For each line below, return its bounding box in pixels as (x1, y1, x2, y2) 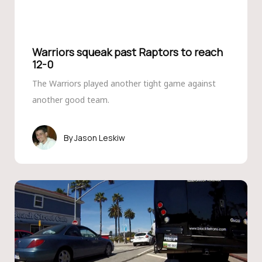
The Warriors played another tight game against (32, 78, 216, 89)
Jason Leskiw (74, 132, 125, 143)
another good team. (32, 94, 109, 105)
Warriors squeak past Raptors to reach (32, 45, 223, 59)
